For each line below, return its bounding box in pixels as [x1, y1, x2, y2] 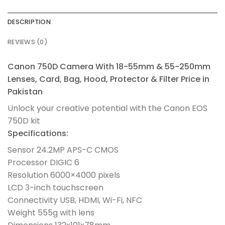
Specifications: [8, 127, 68, 139]
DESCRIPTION [8, 17, 51, 26]
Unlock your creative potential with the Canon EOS [8, 102, 207, 114]
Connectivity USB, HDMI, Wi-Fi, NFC [8, 194, 142, 206]
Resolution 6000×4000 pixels [8, 169, 120, 181]
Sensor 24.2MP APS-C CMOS [8, 144, 119, 156]
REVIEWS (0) [8, 37, 48, 46]
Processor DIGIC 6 [8, 156, 79, 168]
